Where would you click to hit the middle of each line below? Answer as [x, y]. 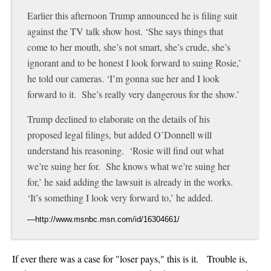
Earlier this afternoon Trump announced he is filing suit [132, 15]
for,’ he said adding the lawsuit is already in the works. [132, 181]
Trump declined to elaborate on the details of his [119, 119]
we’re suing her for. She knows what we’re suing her [129, 166]
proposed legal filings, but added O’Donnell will [119, 134]
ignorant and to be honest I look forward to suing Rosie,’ [134, 62]
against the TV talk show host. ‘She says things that [125, 31]
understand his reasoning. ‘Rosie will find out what [126, 150]
